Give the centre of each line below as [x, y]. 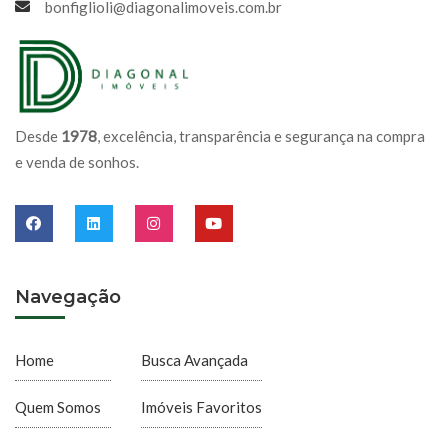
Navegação [68, 297]
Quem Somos [58, 406]
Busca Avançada [194, 359]
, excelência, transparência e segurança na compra [261, 135]
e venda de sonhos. [77, 161]
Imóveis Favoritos [201, 406]
